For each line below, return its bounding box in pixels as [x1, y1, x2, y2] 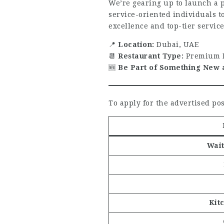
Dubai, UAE [154, 40, 198, 49]
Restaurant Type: [118, 52, 183, 60]
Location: [118, 40, 154, 49]
